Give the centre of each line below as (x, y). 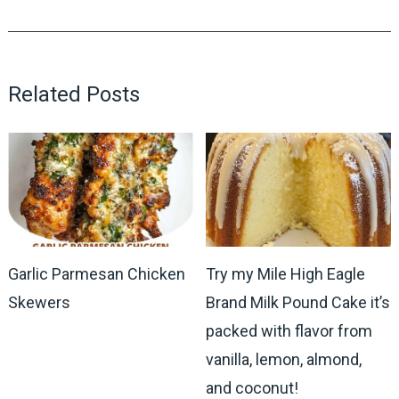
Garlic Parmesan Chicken (96, 274)
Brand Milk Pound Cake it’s (298, 303)
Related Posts (73, 94)
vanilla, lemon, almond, (284, 360)
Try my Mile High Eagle (286, 274)
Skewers (39, 303)
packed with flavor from (289, 331)
